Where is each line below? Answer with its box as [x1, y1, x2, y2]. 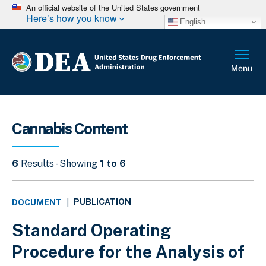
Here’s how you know [26, 11, 117, 25]
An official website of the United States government [26, 1, 200, 13]
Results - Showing [18, 157, 100, 169]
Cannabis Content [12, 119, 127, 138]
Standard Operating [12, 220, 171, 240]
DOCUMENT [12, 197, 62, 207]
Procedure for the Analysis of [12, 241, 245, 261]
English [178, 17, 205, 26]
